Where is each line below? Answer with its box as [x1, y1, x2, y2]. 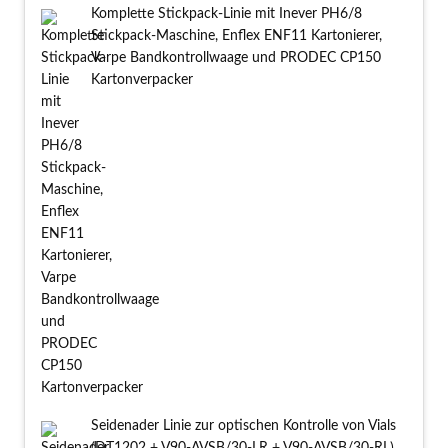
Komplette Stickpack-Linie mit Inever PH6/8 [91, 7, 362, 22]
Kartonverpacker [91, 73, 193, 88]
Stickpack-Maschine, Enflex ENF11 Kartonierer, [91, 29, 382, 44]
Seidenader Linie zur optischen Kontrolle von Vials [91, 419, 396, 434]
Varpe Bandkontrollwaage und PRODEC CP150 [91, 51, 381, 66]
